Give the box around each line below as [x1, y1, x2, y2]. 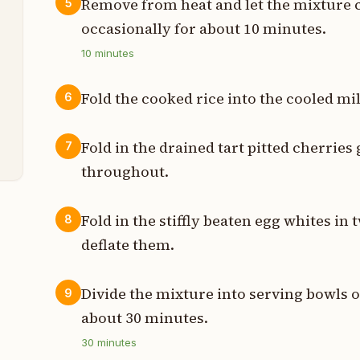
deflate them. [81, 235, 175, 256]
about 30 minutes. [81, 308, 209, 329]
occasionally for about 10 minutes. [81, 18, 327, 39]
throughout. [81, 161, 170, 182]
